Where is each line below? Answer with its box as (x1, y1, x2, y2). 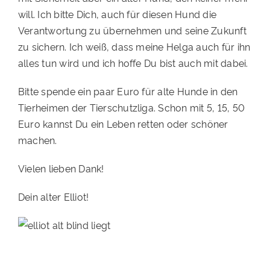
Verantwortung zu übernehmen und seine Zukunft (17, 24, 246, 37)
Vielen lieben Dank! (17, 162, 104, 175)
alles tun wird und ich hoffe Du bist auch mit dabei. (17, 56, 248, 70)
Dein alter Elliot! (17, 190, 89, 204)
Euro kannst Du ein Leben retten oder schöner (17, 117, 228, 131)
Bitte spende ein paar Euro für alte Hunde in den (17, 84, 238, 98)
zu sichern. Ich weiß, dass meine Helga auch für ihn (17, 40, 251, 54)
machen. (17, 133, 57, 147)
